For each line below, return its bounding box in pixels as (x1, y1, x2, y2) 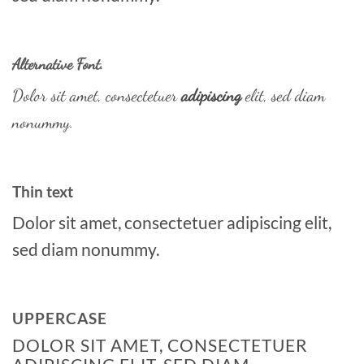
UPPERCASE (12, 309, 107, 328)
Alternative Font (12, 54, 100, 74)
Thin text (12, 181, 73, 201)
